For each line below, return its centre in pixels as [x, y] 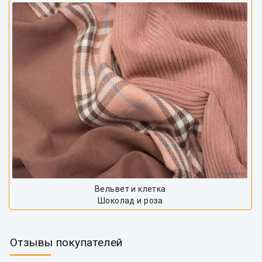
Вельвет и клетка [130, 189]
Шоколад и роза [130, 201]
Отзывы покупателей [66, 243]
